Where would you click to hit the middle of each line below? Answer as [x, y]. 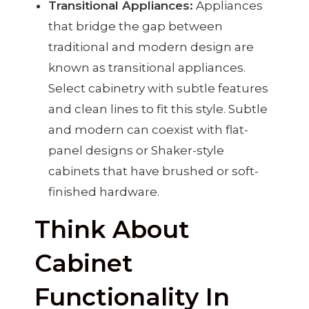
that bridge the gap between [136, 27]
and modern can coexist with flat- [148, 130]
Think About [112, 230]
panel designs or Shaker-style [136, 151]
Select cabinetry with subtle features [158, 89]
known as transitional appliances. [147, 68]
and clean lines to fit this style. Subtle [158, 109]
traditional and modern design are [151, 47]
